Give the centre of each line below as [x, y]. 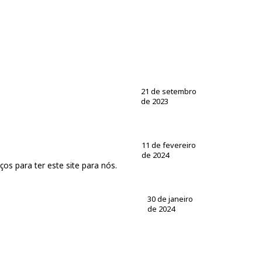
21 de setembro [168, 91]
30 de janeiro [170, 199]
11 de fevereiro [169, 145]
